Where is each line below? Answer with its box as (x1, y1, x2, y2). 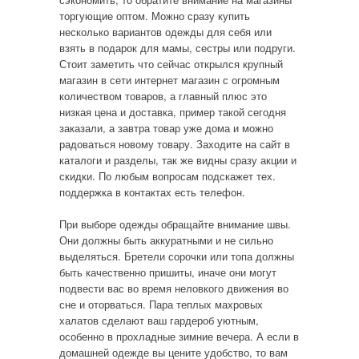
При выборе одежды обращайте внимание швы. (58, 216, 291, 232)
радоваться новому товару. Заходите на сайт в (58, 136, 290, 151)
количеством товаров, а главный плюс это (58, 88, 267, 103)
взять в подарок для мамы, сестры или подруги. (58, 40, 296, 55)
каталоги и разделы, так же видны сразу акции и (58, 152, 296, 167)
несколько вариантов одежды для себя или (58, 24, 272, 39)
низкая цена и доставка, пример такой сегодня (58, 104, 286, 119)
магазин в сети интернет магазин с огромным (58, 72, 280, 87)
